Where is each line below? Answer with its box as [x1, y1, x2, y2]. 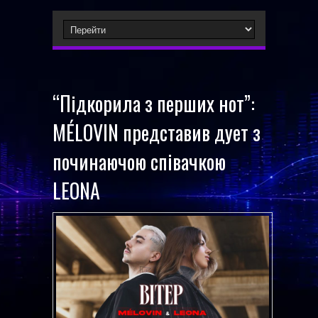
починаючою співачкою [53, 147, 226, 176]
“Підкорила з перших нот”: [53, 89, 255, 118]
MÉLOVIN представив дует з [53, 118, 261, 147]
